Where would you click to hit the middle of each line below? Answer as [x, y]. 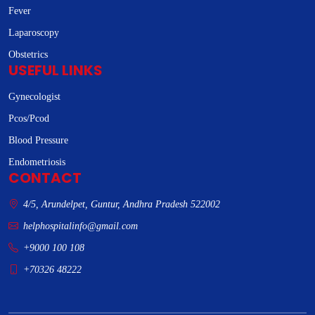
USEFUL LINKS [56, 71]
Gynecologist [34, 97]
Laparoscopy [34, 33]
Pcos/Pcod [29, 119]
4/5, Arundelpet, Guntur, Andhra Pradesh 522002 [120, 205]
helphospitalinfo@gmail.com [81, 226]
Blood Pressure [38, 141]
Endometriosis [37, 162]
